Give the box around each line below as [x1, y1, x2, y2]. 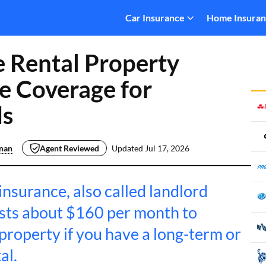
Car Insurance [125, 12, 185, 23]
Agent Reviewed [40, 142, 99, 153]
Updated [112, 142, 145, 153]
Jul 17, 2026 [145, 142, 189, 153]
